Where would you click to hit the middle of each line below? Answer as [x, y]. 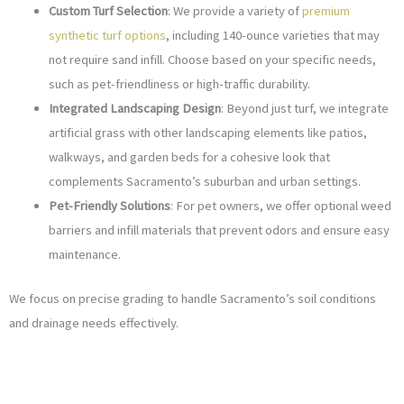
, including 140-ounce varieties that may [272, 35]
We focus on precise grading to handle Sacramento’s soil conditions [193, 298]
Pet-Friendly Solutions [109, 205]
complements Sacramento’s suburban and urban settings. [204, 181]
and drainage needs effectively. [94, 322]
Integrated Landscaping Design [134, 108]
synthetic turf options [107, 35]
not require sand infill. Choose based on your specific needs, [212, 59]
